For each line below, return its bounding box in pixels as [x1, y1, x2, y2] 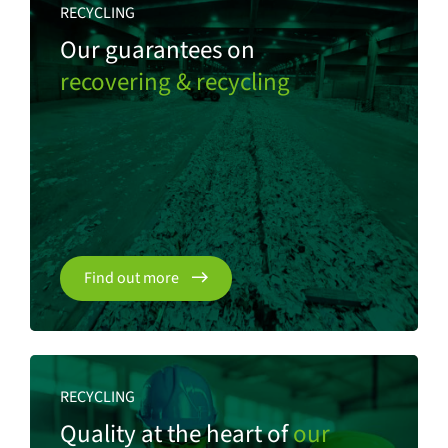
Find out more [84, 266, 182, 289]
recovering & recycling [60, 63, 290, 100]
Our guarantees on [60, 31, 255, 68]
